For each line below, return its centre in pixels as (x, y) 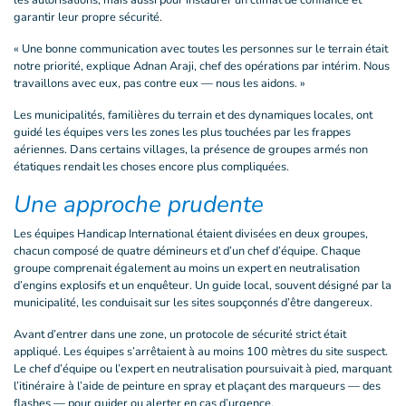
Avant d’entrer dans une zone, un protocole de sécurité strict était (180, 334)
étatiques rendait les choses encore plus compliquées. (151, 167)
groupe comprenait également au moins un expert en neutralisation (187, 268)
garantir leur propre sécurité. (88, 17)
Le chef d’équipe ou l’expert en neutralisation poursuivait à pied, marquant (203, 369)
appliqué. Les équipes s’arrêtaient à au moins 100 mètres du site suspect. (201, 352)
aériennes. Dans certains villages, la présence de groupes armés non (191, 150)
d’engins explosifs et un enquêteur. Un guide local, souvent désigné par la (203, 285)
